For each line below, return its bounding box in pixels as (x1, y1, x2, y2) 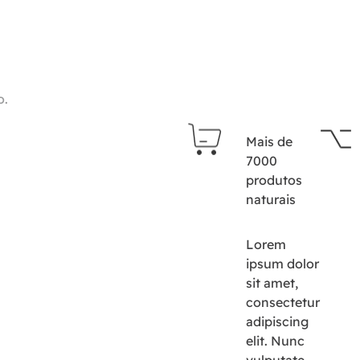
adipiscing (245, 313, 309, 329)
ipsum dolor (245, 256, 319, 272)
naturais (245, 191, 296, 207)
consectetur (245, 294, 320, 310)
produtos (245, 172, 302, 188)
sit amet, (245, 275, 298, 291)
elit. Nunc (245, 333, 305, 349)
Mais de (245, 133, 292, 149)
